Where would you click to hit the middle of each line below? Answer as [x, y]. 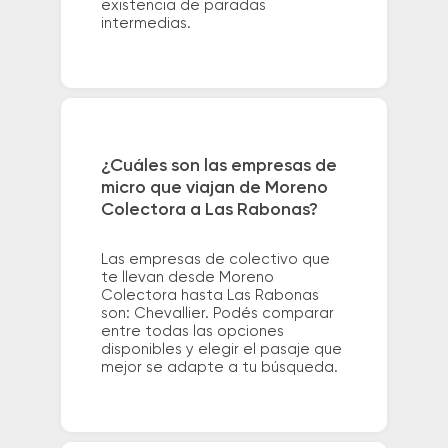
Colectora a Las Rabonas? [209, 210]
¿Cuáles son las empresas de [218, 166]
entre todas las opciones [192, 332]
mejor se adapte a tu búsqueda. [219, 368]
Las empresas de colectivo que [215, 260]
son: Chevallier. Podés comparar [217, 314]
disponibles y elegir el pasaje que [221, 350]
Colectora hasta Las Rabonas [209, 296]
